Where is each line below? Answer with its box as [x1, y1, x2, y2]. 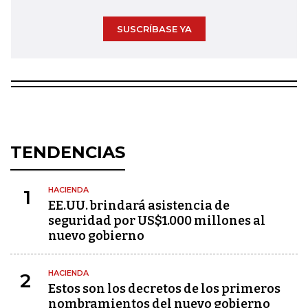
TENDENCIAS [10, 142, 125, 162]
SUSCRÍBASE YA [116, 23, 192, 34]
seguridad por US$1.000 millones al [48, 213, 265, 228]
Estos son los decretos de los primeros [48, 281, 280, 296]
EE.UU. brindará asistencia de [48, 198, 230, 213]
